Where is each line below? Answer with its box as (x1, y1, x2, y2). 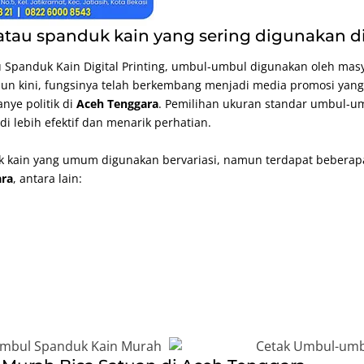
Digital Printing (84, 58, 166, 75)
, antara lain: (13, 171, 83, 187)
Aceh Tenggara (76, 96, 159, 112)
